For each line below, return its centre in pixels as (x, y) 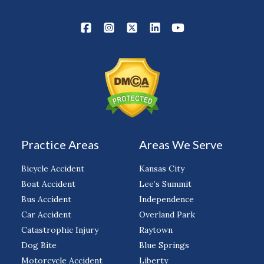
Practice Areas (60, 144)
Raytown (156, 230)
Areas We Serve (181, 144)
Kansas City (162, 168)
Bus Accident (46, 199)
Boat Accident (48, 184)
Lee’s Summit (165, 184)
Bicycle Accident (53, 168)
